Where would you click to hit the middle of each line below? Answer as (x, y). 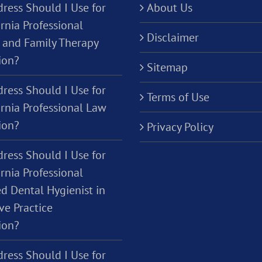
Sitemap (167, 67)
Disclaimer (173, 37)
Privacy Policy (180, 127)
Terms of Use (178, 97)
